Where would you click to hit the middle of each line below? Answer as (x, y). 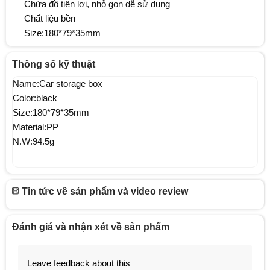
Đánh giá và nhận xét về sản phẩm (91, 227)
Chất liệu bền (50, 19)
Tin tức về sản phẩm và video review (104, 192)
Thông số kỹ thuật (54, 64)
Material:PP (36, 127)
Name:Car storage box (58, 84)
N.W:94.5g (33, 142)
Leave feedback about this (79, 263)
